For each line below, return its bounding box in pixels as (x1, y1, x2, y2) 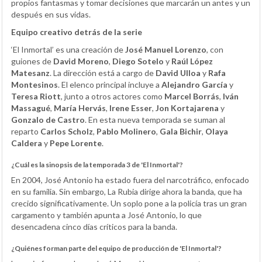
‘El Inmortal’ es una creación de (11, 44, 125, 55)
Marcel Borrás (164, 91, 219, 102)
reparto (11, 126, 40, 137)
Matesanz (11, 68, 50, 78)
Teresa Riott (11, 91, 61, 102)
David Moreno (53, 56, 109, 67)
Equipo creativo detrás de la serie (11, 27, 142, 37)
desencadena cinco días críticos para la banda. (11, 222, 177, 232)
